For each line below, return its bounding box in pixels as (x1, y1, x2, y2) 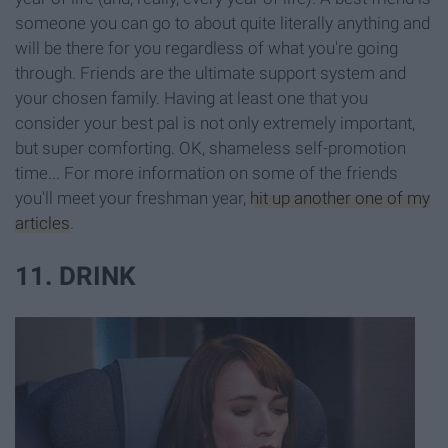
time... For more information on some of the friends (15, 163, 398, 184)
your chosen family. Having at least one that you (15, 88, 368, 109)
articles (15, 213, 70, 234)
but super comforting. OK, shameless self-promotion (15, 138, 406, 159)
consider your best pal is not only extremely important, (15, 113, 415, 134)
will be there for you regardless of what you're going (15, 38, 398, 59)
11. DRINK (15, 261, 136, 292)
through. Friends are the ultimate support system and (15, 63, 406, 84)
